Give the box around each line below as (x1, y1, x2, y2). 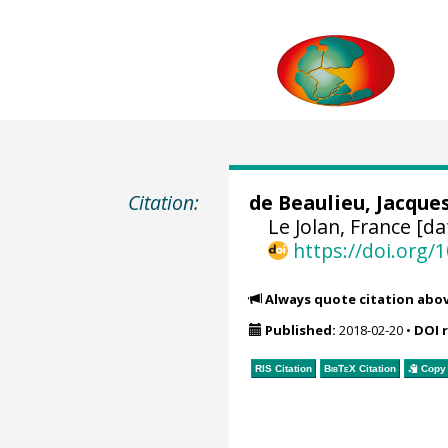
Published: (264, 321, 336, 340)
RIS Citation (254, 362, 312, 374)
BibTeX (323, 362, 356, 374)
